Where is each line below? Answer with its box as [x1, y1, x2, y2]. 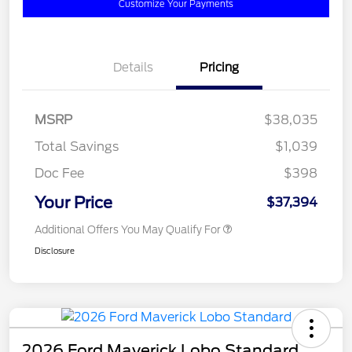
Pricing [200, 60, 239, 75]
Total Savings [35, 139, 119, 155]
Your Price [35, 193, 112, 213]
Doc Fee [35, 166, 84, 181]
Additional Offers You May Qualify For [35, 224, 221, 236]
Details [112, 60, 153, 75]
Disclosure [35, 246, 75, 256]
